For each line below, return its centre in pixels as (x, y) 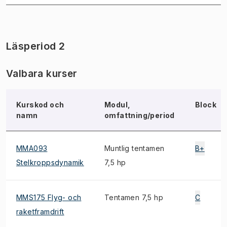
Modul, (118, 105)
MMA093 (32, 148)
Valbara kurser (42, 74)
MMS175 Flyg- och (49, 197)
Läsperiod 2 (36, 46)
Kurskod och (40, 105)
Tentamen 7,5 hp (134, 197)
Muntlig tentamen (135, 148)
